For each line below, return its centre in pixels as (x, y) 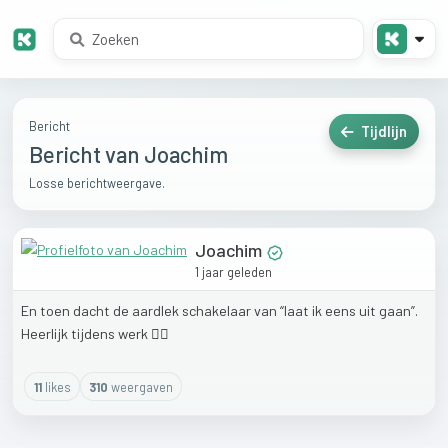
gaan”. (398, 310)
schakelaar (218, 310)
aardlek (157, 310)
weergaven (141, 386)
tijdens (94, 333)
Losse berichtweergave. (97, 183)
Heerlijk (46, 333)
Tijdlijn (382, 132)
